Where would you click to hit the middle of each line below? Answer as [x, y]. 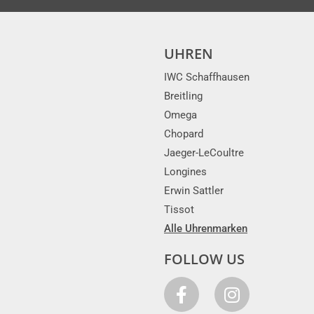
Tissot [179, 210]
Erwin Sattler [194, 191]
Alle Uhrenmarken [206, 229]
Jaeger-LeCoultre [204, 153]
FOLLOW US [204, 259]
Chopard [184, 134]
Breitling [183, 96]
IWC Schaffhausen [207, 77]
